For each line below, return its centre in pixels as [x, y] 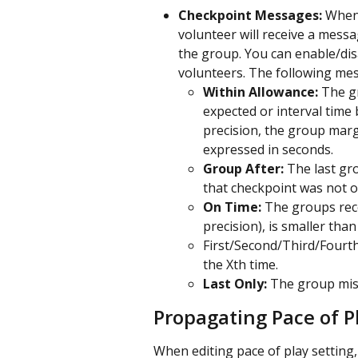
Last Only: [237, 284]
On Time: [234, 207]
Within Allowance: [262, 92]
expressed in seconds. [268, 150]
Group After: [245, 169]
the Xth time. [241, 265]
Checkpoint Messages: [252, 16]
